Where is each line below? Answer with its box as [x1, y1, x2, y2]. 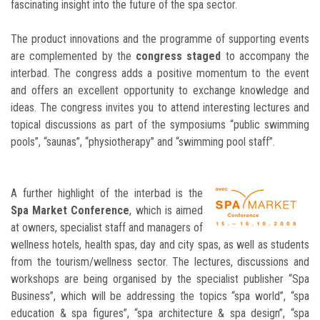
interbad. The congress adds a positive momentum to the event [11, 66, 309, 81]
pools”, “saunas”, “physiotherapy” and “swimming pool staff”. [11, 135, 275, 149]
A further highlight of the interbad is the [11, 186, 203, 201]
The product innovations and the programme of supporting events [11, 32, 309, 46]
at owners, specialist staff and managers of [11, 221, 203, 235]
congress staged [136, 49, 221, 64]
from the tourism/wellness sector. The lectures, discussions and [11, 255, 309, 269]
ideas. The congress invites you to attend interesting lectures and [11, 101, 309, 115]
